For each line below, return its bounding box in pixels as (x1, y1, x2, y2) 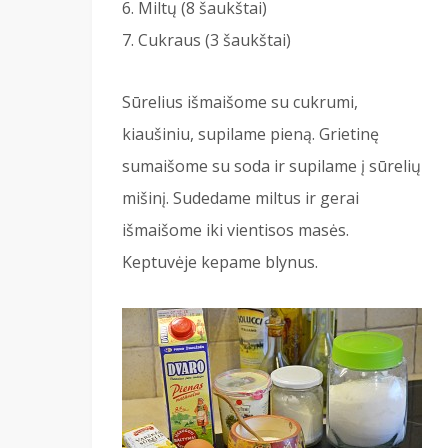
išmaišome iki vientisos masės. (122, 218, 349, 241)
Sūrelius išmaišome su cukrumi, (122, 90, 358, 113)
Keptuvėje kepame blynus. (122, 250, 318, 273)
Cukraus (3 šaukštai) (138, 28, 291, 51)
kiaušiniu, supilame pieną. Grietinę (122, 122, 379, 145)
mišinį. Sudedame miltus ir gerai (122, 186, 359, 209)
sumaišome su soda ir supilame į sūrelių (122, 154, 421, 177)
